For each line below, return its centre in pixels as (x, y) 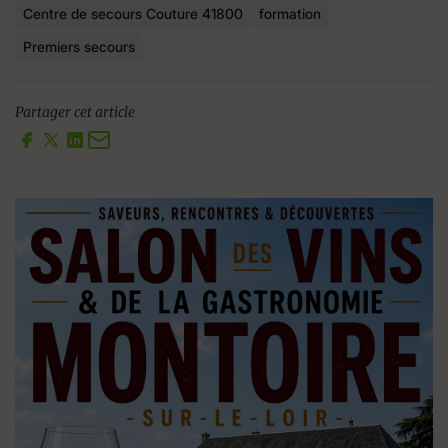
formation (290, 13)
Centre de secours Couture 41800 (133, 13)
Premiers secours (79, 46)
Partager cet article (75, 111)
